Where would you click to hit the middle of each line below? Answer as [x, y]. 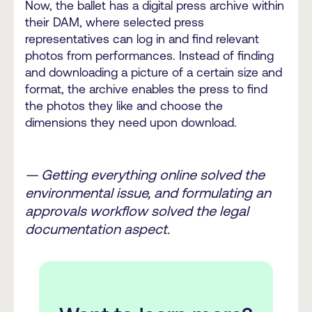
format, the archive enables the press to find [146, 89]
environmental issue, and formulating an [148, 192]
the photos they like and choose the [124, 106]
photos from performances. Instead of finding [149, 56]
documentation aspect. [97, 228]
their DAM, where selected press [115, 23]
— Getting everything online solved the [145, 174]
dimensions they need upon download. [131, 123]
